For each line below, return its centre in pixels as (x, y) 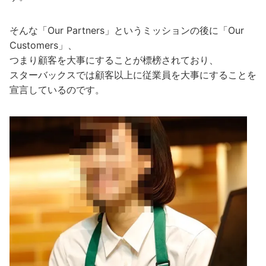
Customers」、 (43, 45)
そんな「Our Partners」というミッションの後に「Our (127, 31)
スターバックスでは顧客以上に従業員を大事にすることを (133, 75)
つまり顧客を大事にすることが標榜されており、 (114, 60)
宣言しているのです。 (57, 90)
